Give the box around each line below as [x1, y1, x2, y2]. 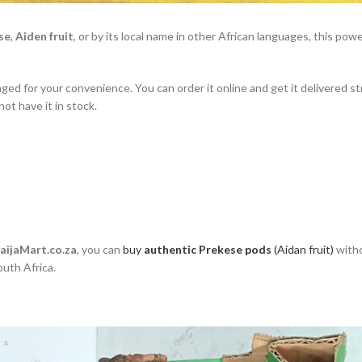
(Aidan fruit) [271, 242, 336, 256]
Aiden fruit [15, 28, 74, 43]
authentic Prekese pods [144, 242, 271, 256]
